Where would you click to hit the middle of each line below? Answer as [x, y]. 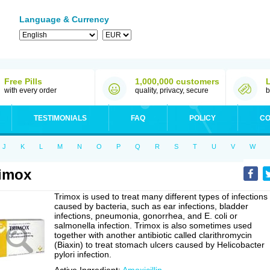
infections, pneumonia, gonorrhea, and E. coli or [146, 216]
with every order [30, 90]
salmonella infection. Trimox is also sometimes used [153, 225]
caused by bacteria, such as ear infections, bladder [151, 206]
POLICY [202, 118]
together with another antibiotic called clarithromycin [153, 235]
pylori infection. [83, 254]
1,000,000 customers [177, 81]
